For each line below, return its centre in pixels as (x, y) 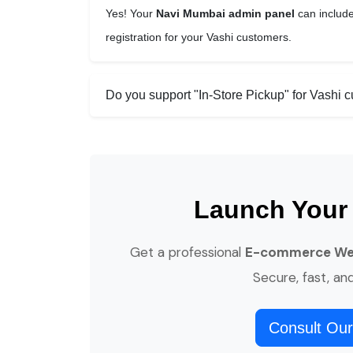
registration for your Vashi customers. (199, 37)
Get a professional (188, 252)
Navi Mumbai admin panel (225, 13)
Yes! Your (131, 13)
